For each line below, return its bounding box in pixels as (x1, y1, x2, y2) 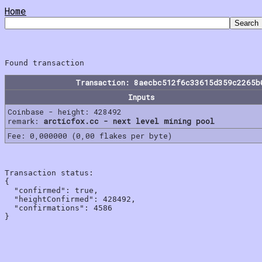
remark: (8, 116, 43, 126)
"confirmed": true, (5, 185, 98, 195)
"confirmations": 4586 (5, 203, 112, 212)
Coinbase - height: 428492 (8, 106, 122, 116)
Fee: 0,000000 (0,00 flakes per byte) (8, 130, 172, 140)
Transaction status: (5, 168, 94, 177)
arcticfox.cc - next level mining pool (43, 116, 215, 126)
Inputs (127, 92, 154, 102)
